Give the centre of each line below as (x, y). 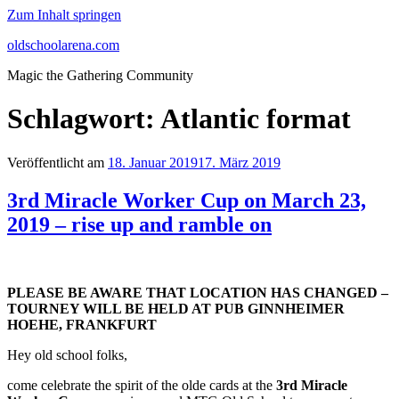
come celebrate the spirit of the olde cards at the (142, 385)
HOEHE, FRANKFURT (82, 324)
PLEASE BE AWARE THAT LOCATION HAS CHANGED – (198, 292)
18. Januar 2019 (153, 162)
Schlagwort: (84, 119)
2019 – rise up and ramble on (139, 224)
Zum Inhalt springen (64, 15)
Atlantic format (256, 119)
